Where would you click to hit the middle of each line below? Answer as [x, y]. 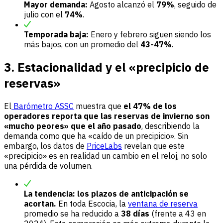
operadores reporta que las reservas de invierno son [107, 116]
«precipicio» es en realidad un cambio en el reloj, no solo [106, 156]
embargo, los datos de [45, 146]
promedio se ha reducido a [72, 214]
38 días [135, 214]
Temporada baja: [56, 35]
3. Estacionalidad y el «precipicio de [107, 67]
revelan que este [153, 146]
